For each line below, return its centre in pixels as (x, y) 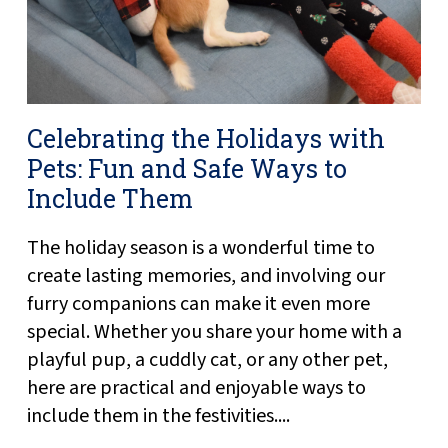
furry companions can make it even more (198, 304)
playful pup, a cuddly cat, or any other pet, (207, 360)
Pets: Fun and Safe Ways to (186, 169)
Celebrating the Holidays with (205, 139)
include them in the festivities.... (158, 416)
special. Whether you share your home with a (214, 332)
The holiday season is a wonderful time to (200, 248)
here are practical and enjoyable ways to (196, 388)
